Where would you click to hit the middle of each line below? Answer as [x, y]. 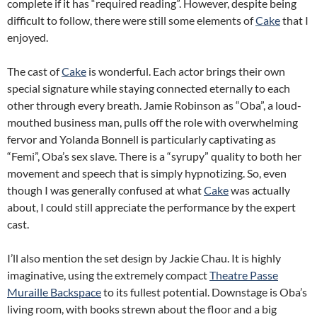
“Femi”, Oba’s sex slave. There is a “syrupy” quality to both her [154, 156]
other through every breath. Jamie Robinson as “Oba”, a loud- [154, 105]
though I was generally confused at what [105, 190]
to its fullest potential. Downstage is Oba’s [204, 292]
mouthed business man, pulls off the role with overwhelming [152, 122]
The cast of [34, 71]
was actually [259, 190]
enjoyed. [28, 38]
